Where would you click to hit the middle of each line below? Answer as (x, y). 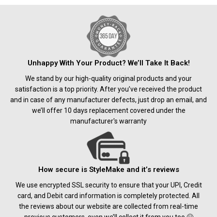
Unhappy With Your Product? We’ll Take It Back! (108, 63)
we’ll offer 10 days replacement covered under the (108, 110)
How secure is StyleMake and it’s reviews (108, 170)
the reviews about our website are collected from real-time (108, 206)
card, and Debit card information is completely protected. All (108, 196)
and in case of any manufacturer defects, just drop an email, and (108, 100)
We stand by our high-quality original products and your (108, 78)
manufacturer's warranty (108, 121)
